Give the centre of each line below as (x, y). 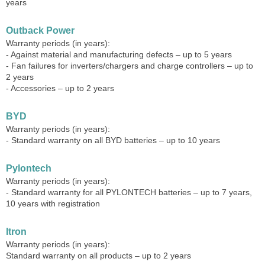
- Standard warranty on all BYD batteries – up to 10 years (113, 140)
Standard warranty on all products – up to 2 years (98, 256)
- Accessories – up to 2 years (60, 88)
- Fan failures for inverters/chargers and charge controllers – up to (130, 66)
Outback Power (40, 30)
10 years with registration (53, 203)
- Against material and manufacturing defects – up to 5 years (119, 54)
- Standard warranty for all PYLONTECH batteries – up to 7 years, (129, 192)
